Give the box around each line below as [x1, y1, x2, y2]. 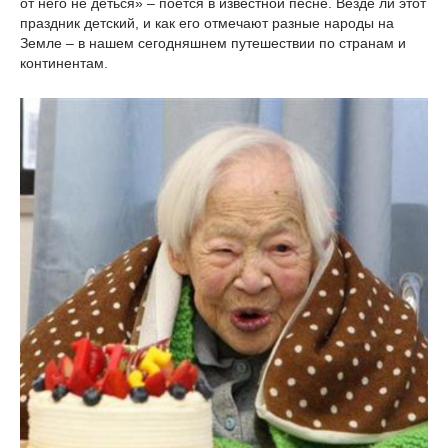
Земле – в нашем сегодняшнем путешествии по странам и [20, 35, 406, 51]
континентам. [20, 55, 108, 71]
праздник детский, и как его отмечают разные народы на [20, 15, 394, 31]
